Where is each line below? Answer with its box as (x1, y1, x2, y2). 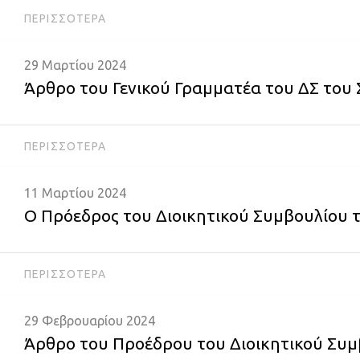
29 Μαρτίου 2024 (24, 58, 126, 72)
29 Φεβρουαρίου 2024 (24, 313, 155, 328)
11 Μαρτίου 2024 (24, 186, 126, 200)
